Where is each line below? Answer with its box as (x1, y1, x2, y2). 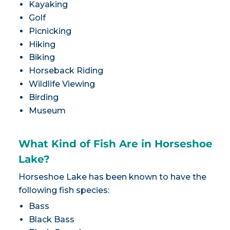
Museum (28, 105, 66, 116)
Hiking (28, 39, 55, 49)
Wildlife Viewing (28, 79, 95, 89)
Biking (28, 52, 55, 63)
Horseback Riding (28, 66, 103, 76)
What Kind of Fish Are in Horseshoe (18, 137, 213, 150)
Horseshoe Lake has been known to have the (18, 171, 206, 182)
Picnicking (28, 26, 71, 36)
